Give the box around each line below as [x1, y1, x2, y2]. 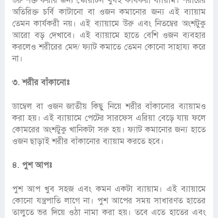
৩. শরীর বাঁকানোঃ [12, 77, 70, 88]
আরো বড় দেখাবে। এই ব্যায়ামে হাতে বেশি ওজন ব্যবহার [12, 30, 206, 41]
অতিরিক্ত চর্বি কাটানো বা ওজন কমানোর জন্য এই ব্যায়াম [12, 7, 206, 18]
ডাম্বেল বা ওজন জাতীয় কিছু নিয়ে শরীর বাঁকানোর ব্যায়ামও [12, 101, 206, 112]
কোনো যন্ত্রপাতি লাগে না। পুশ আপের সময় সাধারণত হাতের [12, 196, 206, 206]
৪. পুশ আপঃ [12, 160, 52, 171]
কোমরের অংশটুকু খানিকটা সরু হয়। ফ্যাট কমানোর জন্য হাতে [12, 125, 206, 135]
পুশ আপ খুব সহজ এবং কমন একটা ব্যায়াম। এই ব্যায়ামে [12, 184, 206, 195]
